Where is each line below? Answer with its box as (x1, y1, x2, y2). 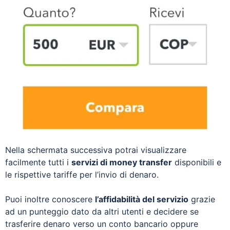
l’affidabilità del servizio (95, 194, 188, 205)
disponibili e (172, 157, 221, 168)
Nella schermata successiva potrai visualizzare (5, 145, 186, 156)
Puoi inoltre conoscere (5, 194, 95, 205)
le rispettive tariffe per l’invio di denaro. (5, 169, 159, 180)
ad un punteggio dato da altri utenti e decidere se (5, 206, 199, 217)
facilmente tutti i (5, 157, 71, 168)
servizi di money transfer (71, 157, 172, 168)
